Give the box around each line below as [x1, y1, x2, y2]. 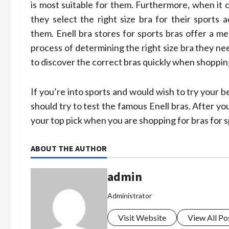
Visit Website [118, 213, 166, 222]
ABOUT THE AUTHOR [31, 143, 107, 153]
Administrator [107, 191, 152, 200]
